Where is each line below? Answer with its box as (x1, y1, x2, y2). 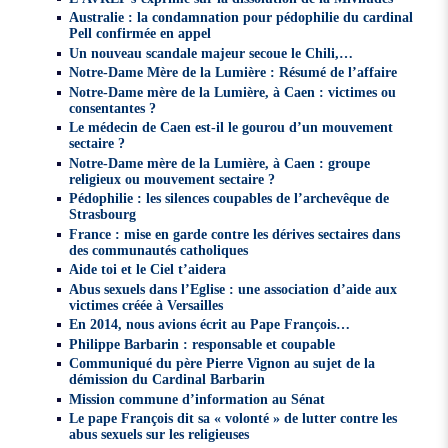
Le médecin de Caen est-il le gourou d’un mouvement (69, 119, 394, 136)
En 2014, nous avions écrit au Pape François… (69, 316, 351, 333)
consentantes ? (69, 99, 157, 116)
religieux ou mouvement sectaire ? (69, 170, 276, 187)
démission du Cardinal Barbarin (69, 371, 266, 388)
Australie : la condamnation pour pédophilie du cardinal (69, 9, 414, 26)
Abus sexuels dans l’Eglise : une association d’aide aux (69, 280, 398, 297)
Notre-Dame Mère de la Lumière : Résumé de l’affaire (69, 64, 398, 81)
